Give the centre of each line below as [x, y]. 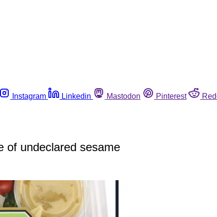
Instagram [29, 96]
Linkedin [76, 96]
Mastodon [124, 96]
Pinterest [171, 96]
